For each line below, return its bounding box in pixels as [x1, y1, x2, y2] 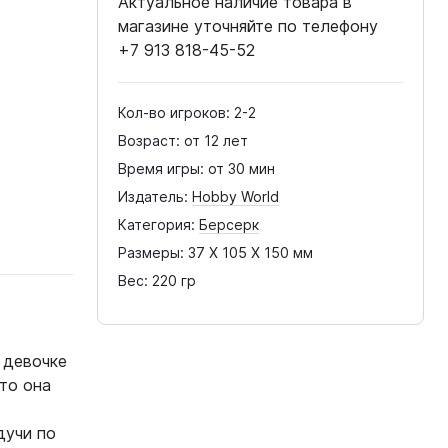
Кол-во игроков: [118, 104, 231, 121]
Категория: [118, 216, 196, 233]
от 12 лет [184, 132, 249, 149]
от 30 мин [208, 160, 276, 177]
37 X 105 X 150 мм [188, 244, 314, 261]
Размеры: [118, 244, 185, 261]
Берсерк [199, 216, 260, 233]
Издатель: [118, 188, 189, 205]
